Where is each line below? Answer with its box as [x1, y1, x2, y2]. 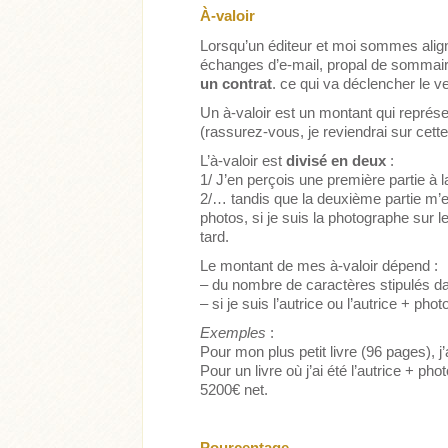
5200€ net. [200, 381, 269, 399]
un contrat [200, 75, 273, 93]
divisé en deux [286, 152, 387, 170]
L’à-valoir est [200, 152, 287, 170]
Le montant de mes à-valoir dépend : [200, 257, 439, 275]
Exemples [200, 324, 267, 342]
